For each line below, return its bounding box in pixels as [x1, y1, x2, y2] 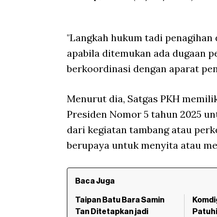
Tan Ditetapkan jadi [75, 208, 148, 216]
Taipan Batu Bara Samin [75, 196, 165, 204]
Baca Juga [75, 177, 115, 186]
